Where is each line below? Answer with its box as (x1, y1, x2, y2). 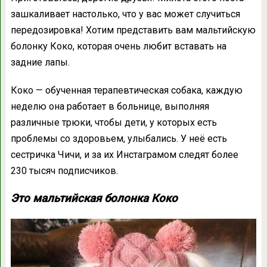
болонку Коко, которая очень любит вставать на (10, 40, 226, 52)
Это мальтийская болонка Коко (10, 191, 178, 205)
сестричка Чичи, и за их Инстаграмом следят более (10, 148, 238, 160)
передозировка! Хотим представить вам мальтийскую (10, 24, 256, 36)
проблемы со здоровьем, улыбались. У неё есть (10, 132, 227, 144)
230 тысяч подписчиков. (10, 164, 118, 176)
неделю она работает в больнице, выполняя (10, 100, 209, 112)
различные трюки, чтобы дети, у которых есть (10, 116, 217, 128)
